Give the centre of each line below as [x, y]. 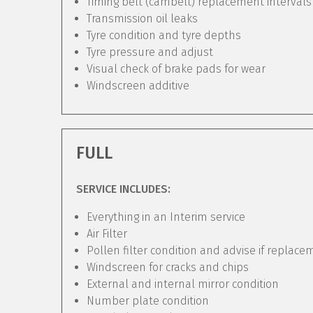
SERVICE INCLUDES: [123, 189]
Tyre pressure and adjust [150, 52]
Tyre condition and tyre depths [164, 35]
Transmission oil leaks [142, 19]
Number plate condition [148, 301]
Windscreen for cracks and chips [168, 267]
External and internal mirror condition [183, 284]
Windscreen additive [138, 86]
